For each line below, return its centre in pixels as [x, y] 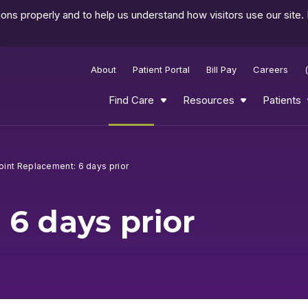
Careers [271, 69]
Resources [208, 100]
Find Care [132, 100]
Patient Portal [162, 69]
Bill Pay [222, 69]
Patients [282, 100]
